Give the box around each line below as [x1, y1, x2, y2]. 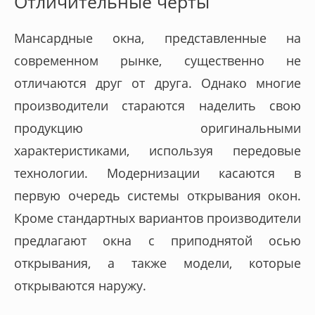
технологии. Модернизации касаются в [14, 164, 301, 181]
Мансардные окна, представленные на [14, 29, 301, 46]
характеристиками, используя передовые [14, 141, 301, 159]
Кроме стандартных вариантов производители [14, 209, 301, 226]
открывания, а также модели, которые [14, 254, 301, 271]
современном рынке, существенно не [14, 51, 301, 69]
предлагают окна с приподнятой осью [14, 231, 301, 249]
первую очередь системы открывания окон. [14, 186, 301, 204]
